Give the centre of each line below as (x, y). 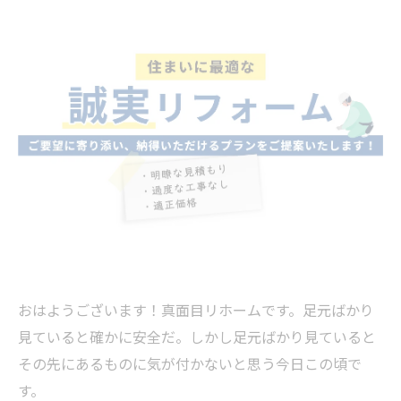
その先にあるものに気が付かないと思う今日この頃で (190, 364)
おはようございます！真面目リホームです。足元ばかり (196, 310)
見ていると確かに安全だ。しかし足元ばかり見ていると (197, 337)
